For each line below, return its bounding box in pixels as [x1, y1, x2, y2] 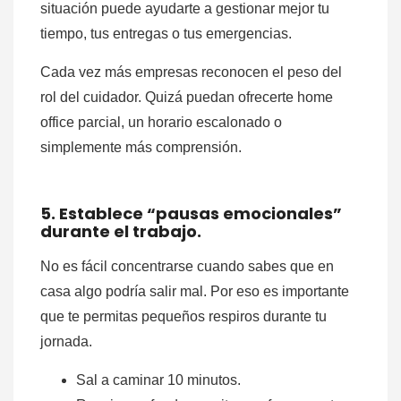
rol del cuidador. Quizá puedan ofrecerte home [40, 90, 333, 106]
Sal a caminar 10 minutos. [76, 372, 241, 388]
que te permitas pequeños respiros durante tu [40, 309, 327, 325]
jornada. [40, 334, 92, 350]
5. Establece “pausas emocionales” [40, 202, 342, 226]
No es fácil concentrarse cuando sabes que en [40, 259, 334, 275]
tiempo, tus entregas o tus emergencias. [40, 26, 292, 42]
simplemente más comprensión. [40, 140, 242, 156]
